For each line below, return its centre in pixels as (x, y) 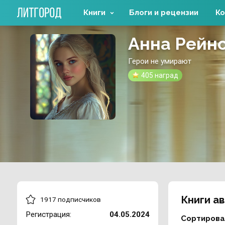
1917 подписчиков (70, 199)
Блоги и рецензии (164, 13)
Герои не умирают (160, 62)
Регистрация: (48, 214)
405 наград (160, 75)
